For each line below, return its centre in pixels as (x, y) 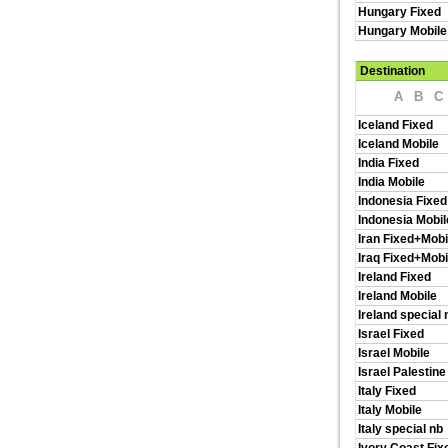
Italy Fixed (387, 391)
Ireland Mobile (397, 296)
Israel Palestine (402, 372)
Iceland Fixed (395, 125)
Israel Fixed (391, 334)
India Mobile (391, 182)
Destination (392, 71)
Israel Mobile (394, 353)
